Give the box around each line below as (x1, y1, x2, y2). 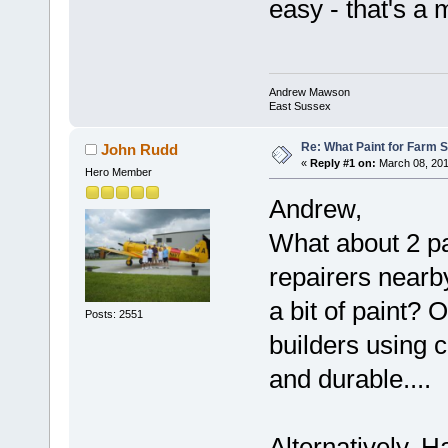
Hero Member (84, 165, 152, 178)
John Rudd (101, 140, 179, 158)
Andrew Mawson (268, 85, 350, 98)
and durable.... (268, 363, 431, 394)
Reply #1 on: (309, 156, 376, 169)
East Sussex (268, 99, 331, 112)
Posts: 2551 (84, 308, 143, 321)
